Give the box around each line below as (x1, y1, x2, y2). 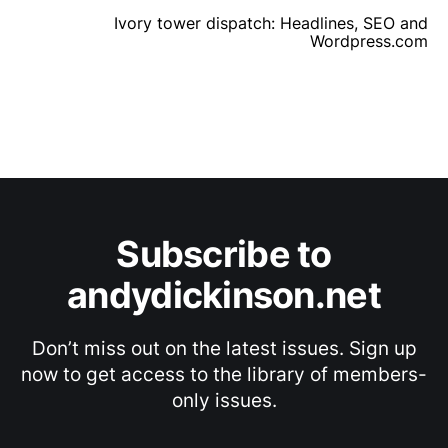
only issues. (171, 389, 277, 412)
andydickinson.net (67, 273, 381, 317)
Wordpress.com (310, 30, 428, 51)
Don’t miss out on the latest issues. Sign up (31, 337, 417, 360)
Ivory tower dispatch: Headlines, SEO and (114, 12, 428, 33)
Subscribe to (116, 232, 332, 276)
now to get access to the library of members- (21, 363, 427, 386)
